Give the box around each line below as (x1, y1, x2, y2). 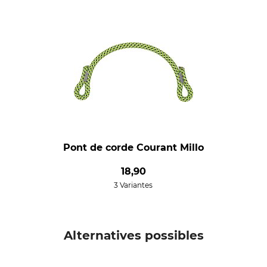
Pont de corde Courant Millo (63, 142, 204, 153)
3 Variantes (114, 181, 153, 190)
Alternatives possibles (63, 228, 204, 243)
